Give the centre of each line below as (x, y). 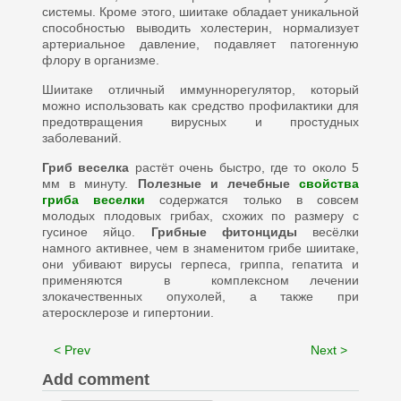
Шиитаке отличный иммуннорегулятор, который (200, 90)
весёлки (328, 232)
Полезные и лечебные (218, 183)
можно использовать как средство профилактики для (200, 106)
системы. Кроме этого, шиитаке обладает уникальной (200, 12)
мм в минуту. (90, 183)
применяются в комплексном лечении (200, 280)
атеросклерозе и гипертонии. (128, 312)
